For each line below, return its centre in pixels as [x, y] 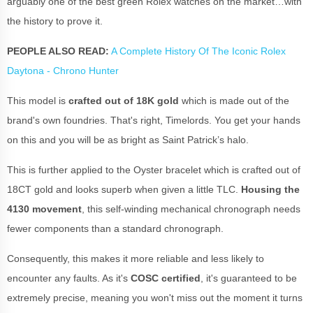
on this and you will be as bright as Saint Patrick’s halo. [129, 139]
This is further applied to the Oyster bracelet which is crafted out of [154, 169]
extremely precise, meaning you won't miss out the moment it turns [155, 297]
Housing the [269, 189]
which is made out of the [234, 100]
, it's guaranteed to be [249, 278]
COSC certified [166, 278]
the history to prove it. [56, 21]
